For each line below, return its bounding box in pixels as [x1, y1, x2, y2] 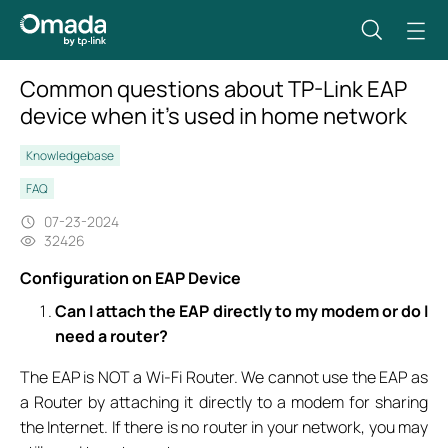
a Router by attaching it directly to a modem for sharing [20, 391, 428, 413]
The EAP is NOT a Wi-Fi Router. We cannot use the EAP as [20, 366, 428, 388]
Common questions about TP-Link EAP [20, 74, 407, 104]
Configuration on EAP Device [19, 267, 241, 289]
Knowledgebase [26, 147, 114, 164]
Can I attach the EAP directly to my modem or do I [55, 300, 428, 322]
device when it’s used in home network [20, 101, 407, 131]
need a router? [55, 325, 169, 347]
